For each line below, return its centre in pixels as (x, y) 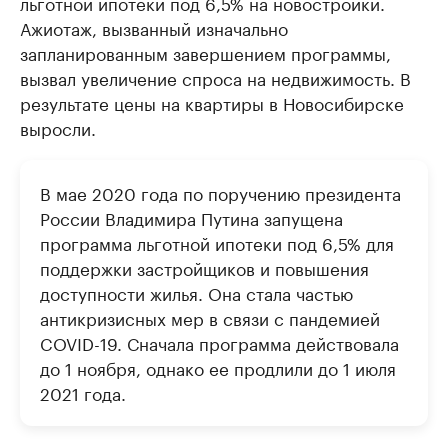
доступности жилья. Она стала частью (196, 292)
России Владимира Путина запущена (191, 217)
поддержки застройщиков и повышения (204, 267)
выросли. (58, 127)
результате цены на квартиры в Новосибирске (212, 102)
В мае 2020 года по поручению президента (220, 192)
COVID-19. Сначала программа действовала (219, 342)
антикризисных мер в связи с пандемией (210, 317)
